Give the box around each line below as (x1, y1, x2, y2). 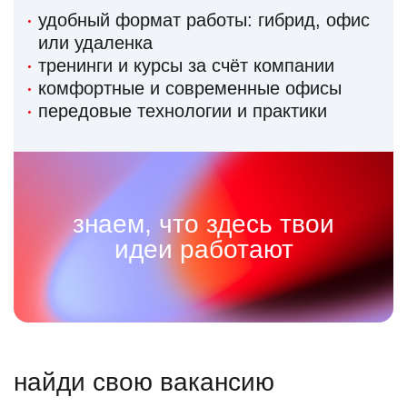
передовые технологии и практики (38, 101, 327, 122)
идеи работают (114, 235, 293, 264)
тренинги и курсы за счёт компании (38, 55, 334, 76)
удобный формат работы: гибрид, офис (38, 10, 370, 31)
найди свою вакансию (14, 368, 274, 397)
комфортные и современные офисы (38, 78, 342, 99)
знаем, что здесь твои (73, 210, 334, 239)
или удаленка (38, 33, 153, 54)
